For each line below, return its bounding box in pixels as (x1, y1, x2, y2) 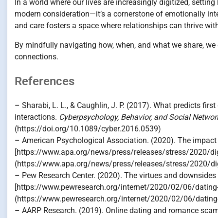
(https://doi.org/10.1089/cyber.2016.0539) (15, 124, 161, 133)
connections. (15, 52, 58, 61)
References (15, 74, 74, 88)
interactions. (15, 112, 59, 122)
